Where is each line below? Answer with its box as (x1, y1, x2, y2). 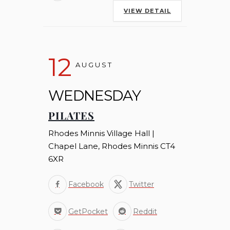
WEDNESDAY (48, 87, 141, 105)
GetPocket (68, 206, 108, 216)
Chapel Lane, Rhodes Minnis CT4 (48, 141, 175, 151)
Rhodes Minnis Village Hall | (48, 128, 155, 139)
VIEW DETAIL (124, 7, 171, 15)
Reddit (133, 206, 157, 216)
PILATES (48, 108, 94, 123)
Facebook (68, 180, 104, 189)
